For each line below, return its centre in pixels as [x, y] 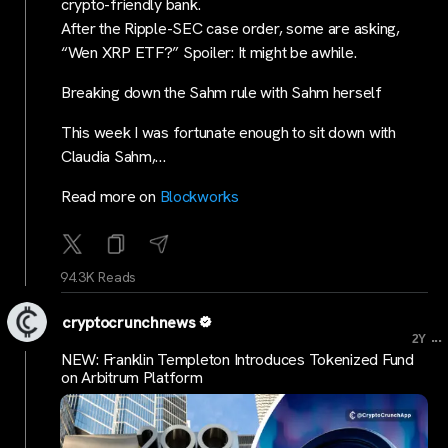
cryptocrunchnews [129, 322]
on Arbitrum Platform [132, 377]
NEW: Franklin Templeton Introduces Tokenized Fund [237, 359]
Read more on [110, 196]
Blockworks [199, 196]
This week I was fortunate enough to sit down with [228, 132]
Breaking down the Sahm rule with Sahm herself [221, 92]
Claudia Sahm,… [114, 156]
